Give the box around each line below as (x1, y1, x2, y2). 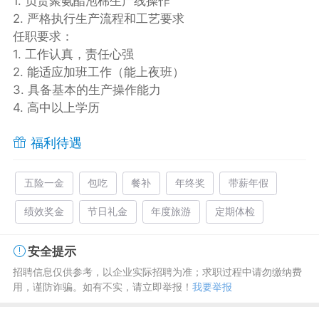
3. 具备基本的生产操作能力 (12, 82, 161, 97)
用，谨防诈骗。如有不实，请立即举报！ (12, 280, 192, 293)
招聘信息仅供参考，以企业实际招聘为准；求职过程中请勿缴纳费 (12, 265, 302, 278)
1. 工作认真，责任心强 (12, 46, 134, 61)
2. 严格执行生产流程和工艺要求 (12, 11, 184, 26)
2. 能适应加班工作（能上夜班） (12, 64, 184, 79)
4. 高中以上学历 (12, 100, 100, 115)
